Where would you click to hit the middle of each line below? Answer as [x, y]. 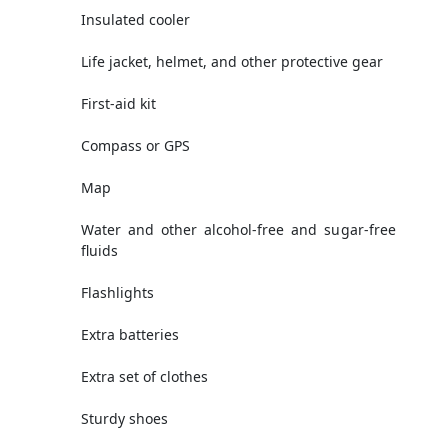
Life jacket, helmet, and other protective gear [231, 62]
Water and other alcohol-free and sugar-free [238, 230]
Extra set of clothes [144, 377]
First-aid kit [118, 104]
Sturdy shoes [124, 419]
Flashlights [117, 293]
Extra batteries [129, 335]
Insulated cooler [135, 20]
